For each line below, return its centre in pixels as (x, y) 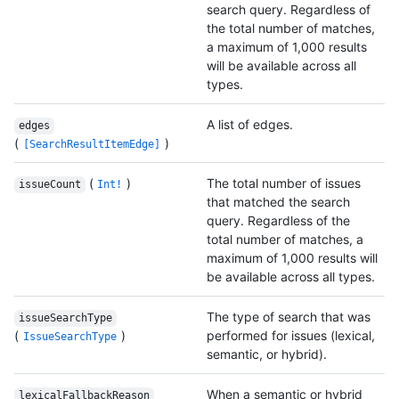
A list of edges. (250, 125)
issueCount (49, 185)
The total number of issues (284, 183)
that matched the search (278, 202)
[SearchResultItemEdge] (91, 145)
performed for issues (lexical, (291, 336)
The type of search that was (289, 317)
